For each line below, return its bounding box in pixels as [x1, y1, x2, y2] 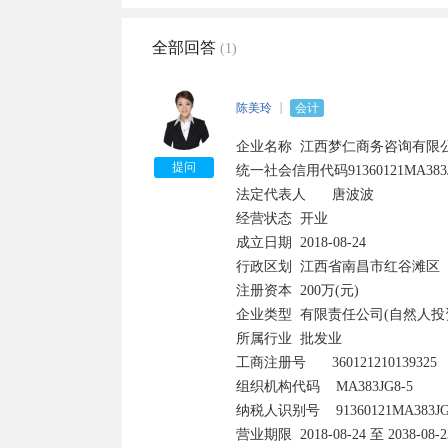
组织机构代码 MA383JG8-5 [236, 379, 413, 394]
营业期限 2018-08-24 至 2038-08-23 [236, 427, 292, 442]
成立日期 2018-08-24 [236, 235, 292, 250]
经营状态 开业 [236, 211, 292, 226]
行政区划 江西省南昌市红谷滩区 [236, 259, 292, 274]
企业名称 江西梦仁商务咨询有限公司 [236, 139, 292, 154]
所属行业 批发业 [236, 331, 292, 346]
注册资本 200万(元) [236, 283, 292, 298]
